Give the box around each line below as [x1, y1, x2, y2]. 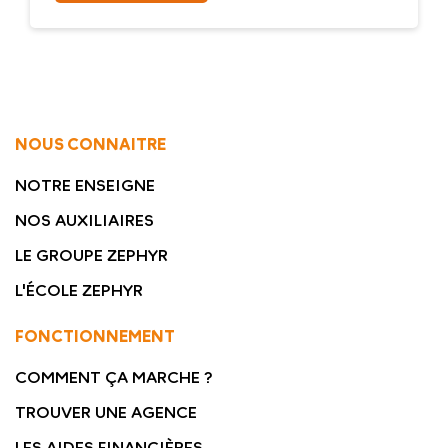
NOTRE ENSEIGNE [15, 176, 155, 195]
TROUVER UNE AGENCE [15, 403, 197, 422]
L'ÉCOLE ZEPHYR [15, 281, 143, 300]
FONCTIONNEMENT [15, 327, 175, 346]
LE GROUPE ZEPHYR [15, 246, 168, 265]
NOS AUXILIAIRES [15, 211, 154, 230]
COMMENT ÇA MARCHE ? [15, 368, 213, 387]
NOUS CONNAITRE [15, 135, 166, 154]
